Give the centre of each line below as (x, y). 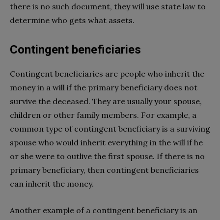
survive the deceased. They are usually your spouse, (106, 101)
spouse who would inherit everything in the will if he (106, 142)
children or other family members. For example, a (103, 115)
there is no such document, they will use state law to (108, 6)
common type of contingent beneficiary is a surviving (110, 128)
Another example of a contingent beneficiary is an (104, 210)
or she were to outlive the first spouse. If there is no (107, 156)
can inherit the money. (52, 183)
